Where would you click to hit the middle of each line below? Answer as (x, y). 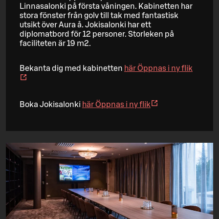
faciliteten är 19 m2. (55, 43)
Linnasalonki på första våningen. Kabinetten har (106, 6)
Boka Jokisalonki (51, 104)
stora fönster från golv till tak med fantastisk (99, 15)
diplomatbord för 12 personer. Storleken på (97, 34)
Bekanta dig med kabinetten (72, 68)
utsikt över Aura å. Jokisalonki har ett (85, 25)
